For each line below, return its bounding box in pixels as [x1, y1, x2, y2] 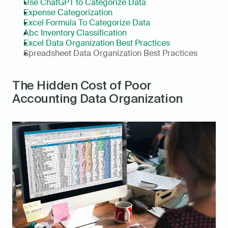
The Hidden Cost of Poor [12, 78, 152, 93]
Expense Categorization [23, 7, 112, 18]
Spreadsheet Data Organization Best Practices [23, 48, 197, 59]
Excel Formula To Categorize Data [23, 17, 150, 28]
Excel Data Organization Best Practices [23, 38, 170, 49]
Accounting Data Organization [12, 92, 183, 106]
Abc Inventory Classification [23, 27, 127, 39]
